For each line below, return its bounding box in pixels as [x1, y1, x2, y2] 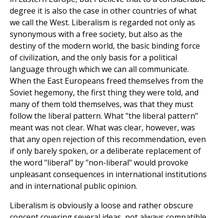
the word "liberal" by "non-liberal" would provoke [10, 157, 188, 168]
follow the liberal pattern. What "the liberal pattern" [10, 110, 198, 122]
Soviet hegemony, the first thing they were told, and [10, 87, 199, 98]
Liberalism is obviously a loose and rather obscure [10, 200, 193, 211]
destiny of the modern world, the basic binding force [10, 40, 200, 52]
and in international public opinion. [10, 181, 137, 192]
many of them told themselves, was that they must [10, 99, 193, 110]
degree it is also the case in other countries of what [10, 5, 197, 17]
